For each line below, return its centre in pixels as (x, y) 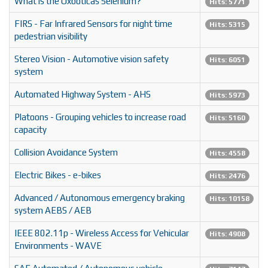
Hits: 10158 (229, 199)
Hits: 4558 (227, 153)
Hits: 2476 (227, 176)
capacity (31, 130)
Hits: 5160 (227, 118)
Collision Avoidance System (66, 153)
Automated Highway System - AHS (83, 95)
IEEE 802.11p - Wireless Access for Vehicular (102, 233)
